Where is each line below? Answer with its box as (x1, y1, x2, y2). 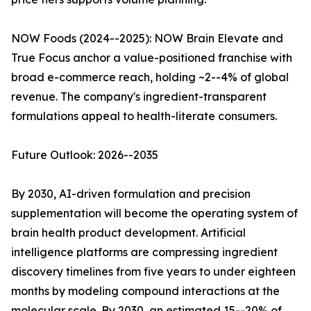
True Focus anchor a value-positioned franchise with (11, 51, 292, 65)
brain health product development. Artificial (11, 226, 246, 240)
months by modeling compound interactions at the (11, 284, 280, 299)
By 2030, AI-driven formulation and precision (11, 187, 251, 201)
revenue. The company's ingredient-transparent (11, 90, 267, 104)
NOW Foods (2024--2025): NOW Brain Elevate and (11, 31, 283, 46)
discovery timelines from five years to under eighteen (11, 264, 296, 279)
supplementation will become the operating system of (11, 206, 298, 221)
